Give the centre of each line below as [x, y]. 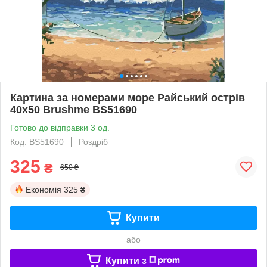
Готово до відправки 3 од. [60, 127]
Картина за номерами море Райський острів [128, 97]
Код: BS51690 [37, 142]
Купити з [126, 260]
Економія [44, 189]
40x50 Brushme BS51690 [74, 109]
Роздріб [93, 142]
